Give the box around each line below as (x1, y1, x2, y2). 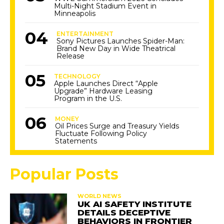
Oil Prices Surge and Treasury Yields (55, 121, 179, 130)
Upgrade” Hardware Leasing (54, 86, 153, 95)
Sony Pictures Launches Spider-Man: (56, 36, 185, 45)
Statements (55, 136, 97, 145)
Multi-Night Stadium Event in (54, 1, 157, 10)
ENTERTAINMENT (56, 30, 114, 37)
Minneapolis (54, 9, 96, 18)
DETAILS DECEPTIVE (77, 207, 170, 217)
